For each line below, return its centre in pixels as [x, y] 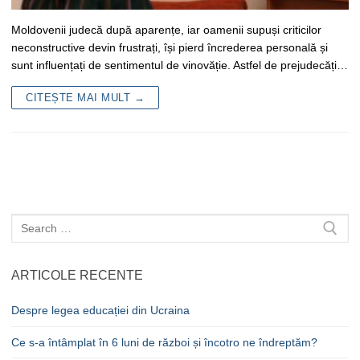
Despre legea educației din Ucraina [100, 311]
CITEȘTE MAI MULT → [85, 97]
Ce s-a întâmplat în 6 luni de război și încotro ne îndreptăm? [164, 343]
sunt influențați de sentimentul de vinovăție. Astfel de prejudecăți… [180, 65]
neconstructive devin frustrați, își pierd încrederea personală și [170, 47]
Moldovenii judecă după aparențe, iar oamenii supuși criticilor [166, 29]
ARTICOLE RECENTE [77, 276]
